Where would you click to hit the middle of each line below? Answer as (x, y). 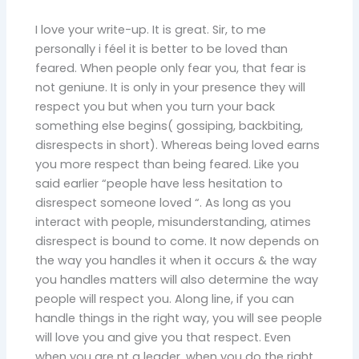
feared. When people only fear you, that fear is (171, 69)
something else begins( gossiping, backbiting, (169, 126)
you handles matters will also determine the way (177, 280)
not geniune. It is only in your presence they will (171, 88)
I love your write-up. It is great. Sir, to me (151, 30)
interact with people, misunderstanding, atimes (173, 222)
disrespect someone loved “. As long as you (163, 203)
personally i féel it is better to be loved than (162, 49)
